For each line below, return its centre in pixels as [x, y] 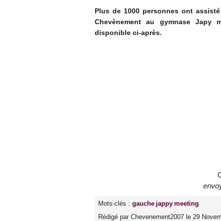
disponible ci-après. [128, 33]
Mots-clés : [115, 204]
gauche [143, 204]
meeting [186, 204]
